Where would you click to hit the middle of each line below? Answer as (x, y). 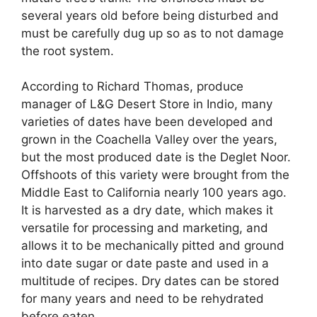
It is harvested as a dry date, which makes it (147, 211)
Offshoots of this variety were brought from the (155, 175)
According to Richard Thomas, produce (132, 87)
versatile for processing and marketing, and (145, 228)
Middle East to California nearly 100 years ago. (154, 193)
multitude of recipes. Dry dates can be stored (150, 281)
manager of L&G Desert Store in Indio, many (147, 104)
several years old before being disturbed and (150, 15)
